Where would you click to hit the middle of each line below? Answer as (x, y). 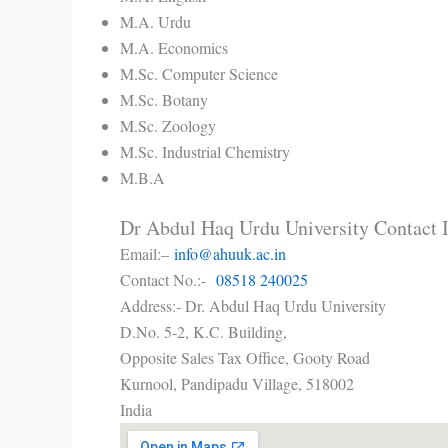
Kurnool (146, 383)
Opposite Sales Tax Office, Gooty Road (245, 357)
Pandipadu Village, (241, 383)
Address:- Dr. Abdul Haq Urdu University (253, 305)
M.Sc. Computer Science (199, 73)
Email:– (147, 253)
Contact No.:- (168, 279)
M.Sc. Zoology (168, 125)
